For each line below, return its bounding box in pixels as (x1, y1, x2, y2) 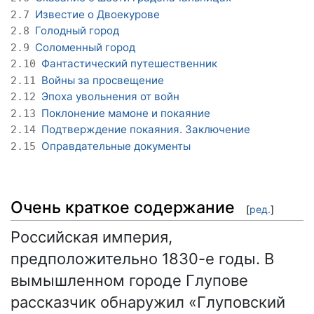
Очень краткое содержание (11, 197, 235, 217)
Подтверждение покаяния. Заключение (41, 123, 250, 137)
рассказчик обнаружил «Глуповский (11, 292, 285, 311)
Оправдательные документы (41, 139, 191, 153)
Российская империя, (11, 227, 172, 246)
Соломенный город (35, 40, 135, 54)
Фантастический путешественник (41, 57, 217, 71)
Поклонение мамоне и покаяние (41, 106, 210, 120)
